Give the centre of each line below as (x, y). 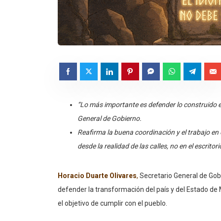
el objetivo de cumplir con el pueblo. (112, 203)
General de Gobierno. (110, 118)
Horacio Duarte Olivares (97, 175)
